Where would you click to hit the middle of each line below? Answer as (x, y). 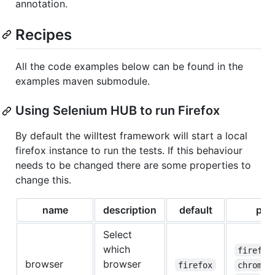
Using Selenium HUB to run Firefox (118, 111)
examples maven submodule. (83, 81)
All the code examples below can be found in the (129, 67)
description (130, 210)
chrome (253, 265)
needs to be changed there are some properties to (133, 165)
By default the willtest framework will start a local (131, 136)
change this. (43, 180)
